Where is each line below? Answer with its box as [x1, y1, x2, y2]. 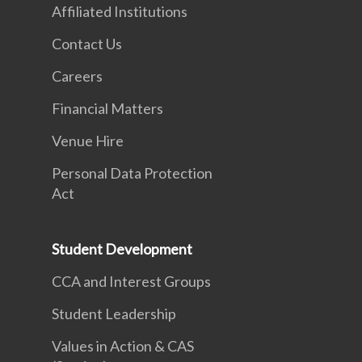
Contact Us [52, 35, 122, 53]
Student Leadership [52, 305, 176, 322]
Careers [52, 67, 103, 85]
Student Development [52, 240, 192, 258]
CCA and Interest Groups [52, 272, 211, 290]
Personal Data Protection [52, 164, 213, 182]
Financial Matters [52, 99, 163, 117]
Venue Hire [52, 132, 124, 149]
